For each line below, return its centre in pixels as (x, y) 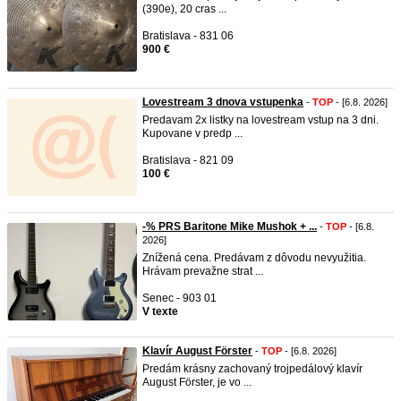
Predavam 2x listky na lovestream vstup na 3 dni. (260, 120)
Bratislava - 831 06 (188, 36)
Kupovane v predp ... (192, 133)
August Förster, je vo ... (197, 382)
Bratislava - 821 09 (188, 160)
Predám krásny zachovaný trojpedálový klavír (252, 369)
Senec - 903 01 (179, 298)
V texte (160, 311)
